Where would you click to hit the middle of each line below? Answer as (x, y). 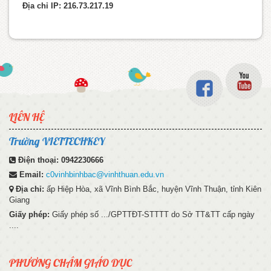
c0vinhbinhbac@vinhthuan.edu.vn (105, 175)
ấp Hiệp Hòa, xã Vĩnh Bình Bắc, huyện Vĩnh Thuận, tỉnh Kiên (154, 189)
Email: (33, 175)
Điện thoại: (40, 160)
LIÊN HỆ (27, 117)
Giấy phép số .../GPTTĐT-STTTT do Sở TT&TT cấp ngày (153, 215)
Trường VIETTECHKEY (57, 142)
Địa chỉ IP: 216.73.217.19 (68, 6)
